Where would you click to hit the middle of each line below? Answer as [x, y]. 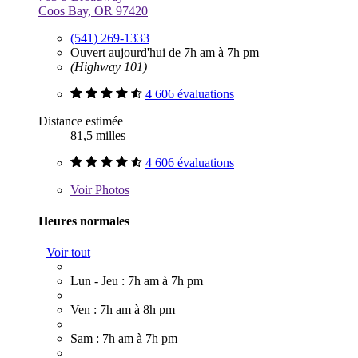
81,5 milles [98, 135]
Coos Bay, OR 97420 [93, 10]
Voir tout [68, 253]
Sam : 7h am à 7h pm [124, 339]
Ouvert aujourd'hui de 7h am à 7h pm [165, 52]
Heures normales [84, 221]
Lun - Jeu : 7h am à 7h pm [137, 281]
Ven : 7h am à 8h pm [123, 310]
